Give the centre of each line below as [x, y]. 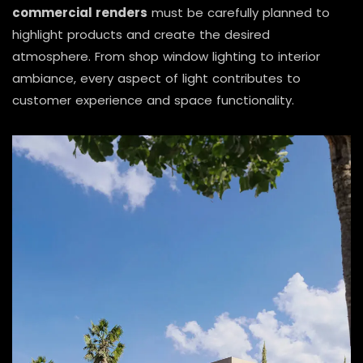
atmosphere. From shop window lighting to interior [166, 57]
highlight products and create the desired [141, 35]
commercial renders [80, 13]
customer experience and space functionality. [153, 100]
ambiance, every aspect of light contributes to [156, 79]
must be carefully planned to [239, 13]
